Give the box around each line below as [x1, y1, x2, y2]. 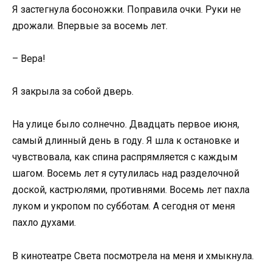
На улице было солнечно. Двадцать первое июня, [12, 118, 239, 131]
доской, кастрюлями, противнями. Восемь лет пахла [12, 184, 250, 196]
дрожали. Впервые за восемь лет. [12, 19, 168, 32]
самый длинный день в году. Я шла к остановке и [12, 135, 239, 147]
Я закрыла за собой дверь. [12, 86, 134, 98]
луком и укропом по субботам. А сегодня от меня [12, 200, 235, 212]
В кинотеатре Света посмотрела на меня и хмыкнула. [12, 250, 254, 262]
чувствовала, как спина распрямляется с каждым [12, 151, 237, 163]
